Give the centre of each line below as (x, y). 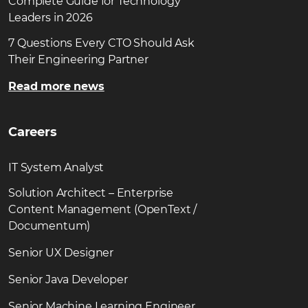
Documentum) (49, 225)
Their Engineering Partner (78, 59)
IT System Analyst (56, 167)
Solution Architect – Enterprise (91, 192)
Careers (33, 132)
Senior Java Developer (68, 279)
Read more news (56, 86)
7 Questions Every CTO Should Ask (101, 43)
